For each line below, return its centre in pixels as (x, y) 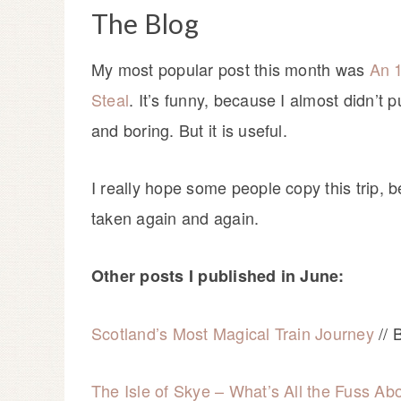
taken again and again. (175, 218)
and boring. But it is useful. (189, 130)
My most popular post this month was (230, 69)
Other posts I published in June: (218, 276)
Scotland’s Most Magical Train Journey (233, 333)
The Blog (145, 24)
